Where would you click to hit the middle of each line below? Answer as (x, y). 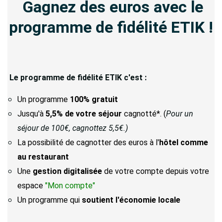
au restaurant (43, 157)
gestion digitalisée (67, 171)
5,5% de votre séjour (84, 113)
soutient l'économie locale (131, 200)
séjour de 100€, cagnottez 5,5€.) (73, 128)
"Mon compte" (70, 185)
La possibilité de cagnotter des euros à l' (88, 142)
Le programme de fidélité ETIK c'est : (78, 77)
